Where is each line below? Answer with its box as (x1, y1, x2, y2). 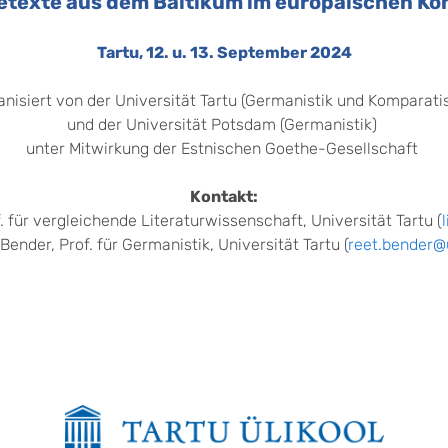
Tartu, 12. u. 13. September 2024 (96, 43, 352, 62)
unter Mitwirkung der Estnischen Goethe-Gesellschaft (26, 139, 422, 158)
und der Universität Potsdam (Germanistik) (67, 115, 381, 134)
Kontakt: (190, 187, 258, 206)
